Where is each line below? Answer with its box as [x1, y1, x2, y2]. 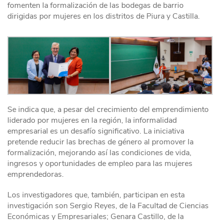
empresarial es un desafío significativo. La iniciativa [7, 126, 184, 137]
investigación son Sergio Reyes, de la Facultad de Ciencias [7, 200, 209, 211]
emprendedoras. [7, 169, 64, 180]
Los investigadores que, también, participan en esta [7, 190, 185, 200]
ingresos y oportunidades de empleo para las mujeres [7, 158, 192, 169]
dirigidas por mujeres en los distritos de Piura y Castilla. [7, 10, 200, 22]
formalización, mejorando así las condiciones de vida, [7, 147, 192, 158]
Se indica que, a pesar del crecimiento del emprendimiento [7, 104, 209, 115]
